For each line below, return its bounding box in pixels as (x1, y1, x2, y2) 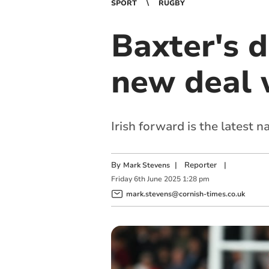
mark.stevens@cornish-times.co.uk (125, 189, 245, 199)
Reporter (184, 160, 217, 171)
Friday (110, 174, 132, 184)
